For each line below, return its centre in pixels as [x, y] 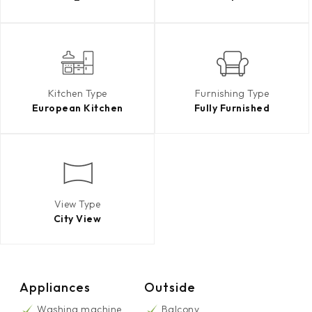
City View [77, 219]
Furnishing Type [232, 93]
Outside [170, 287]
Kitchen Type [77, 93]
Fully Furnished [232, 108]
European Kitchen [77, 108]
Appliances [55, 287]
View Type [77, 204]
